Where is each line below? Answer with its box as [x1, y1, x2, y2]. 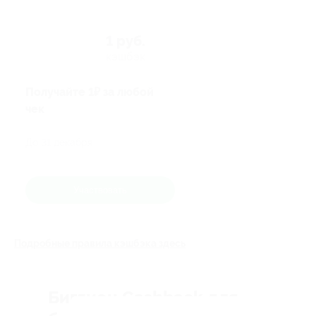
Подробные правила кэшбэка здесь [14, 238, 186, 249]
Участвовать [73, 184, 127, 195]
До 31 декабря [25, 136, 92, 148]
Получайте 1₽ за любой [25, 85, 154, 99]
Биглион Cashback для [48, 288, 238, 308]
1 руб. [106, 33, 145, 49]
